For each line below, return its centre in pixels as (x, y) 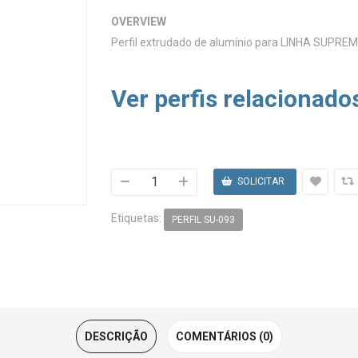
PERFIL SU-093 (203, 219)
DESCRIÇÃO (116, 336)
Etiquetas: (137, 219)
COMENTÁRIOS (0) (225, 336)
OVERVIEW (139, 22)
